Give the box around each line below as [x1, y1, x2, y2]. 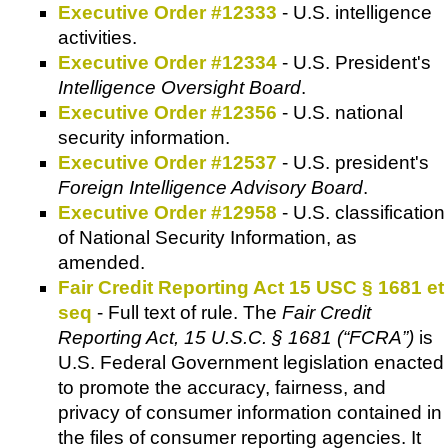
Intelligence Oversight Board [58, 77, 301, 99]
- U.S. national [277, 102, 403, 124]
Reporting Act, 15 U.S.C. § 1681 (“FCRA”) [58, 327, 414, 349]
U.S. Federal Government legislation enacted [58, 352, 444, 374]
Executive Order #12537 [58, 152, 277, 174]
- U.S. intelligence [277, 2, 432, 24]
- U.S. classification [277, 202, 445, 224]
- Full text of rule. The [92, 302, 282, 324]
